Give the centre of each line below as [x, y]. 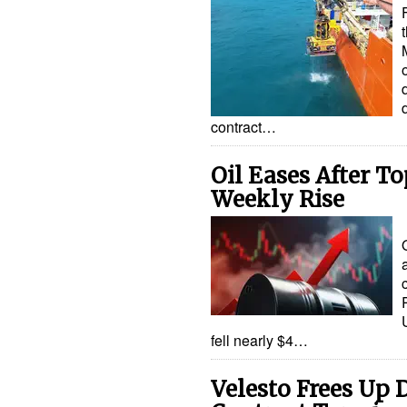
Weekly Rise [278, 200]
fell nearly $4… [259, 341]
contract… [243, 127]
